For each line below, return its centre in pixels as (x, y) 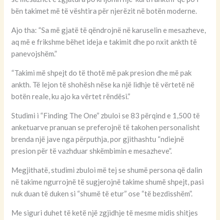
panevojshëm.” (34, 54)
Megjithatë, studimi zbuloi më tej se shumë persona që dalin (107, 170)
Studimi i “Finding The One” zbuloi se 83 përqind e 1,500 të (106, 116)
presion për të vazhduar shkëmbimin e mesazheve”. (92, 151)
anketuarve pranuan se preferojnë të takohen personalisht (106, 127)
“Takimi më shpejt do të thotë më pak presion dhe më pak (102, 73)
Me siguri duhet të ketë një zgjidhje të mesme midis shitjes (105, 213)
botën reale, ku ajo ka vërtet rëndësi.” (71, 96)
